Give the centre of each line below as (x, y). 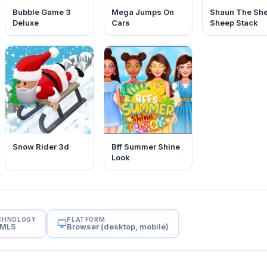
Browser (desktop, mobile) (118, 226)
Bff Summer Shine (145, 146)
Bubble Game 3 (42, 12)
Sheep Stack (234, 23)
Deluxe (26, 23)
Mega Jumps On (142, 12)
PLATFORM (86, 219)
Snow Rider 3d (41, 146)
